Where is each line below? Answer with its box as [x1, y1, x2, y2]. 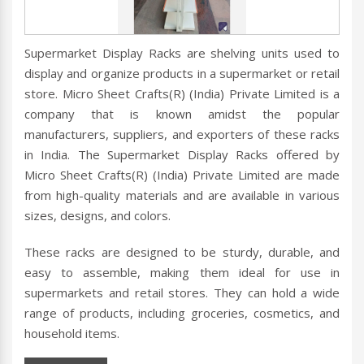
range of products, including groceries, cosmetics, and [24, 305, 340, 322]
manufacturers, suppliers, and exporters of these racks [24, 126, 340, 143]
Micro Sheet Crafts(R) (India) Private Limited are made [24, 167, 340, 184]
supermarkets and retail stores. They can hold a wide [24, 284, 340, 301]
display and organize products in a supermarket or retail [24, 65, 340, 82]
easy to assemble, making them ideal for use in [24, 264, 340, 281]
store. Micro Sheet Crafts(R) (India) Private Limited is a [24, 85, 340, 102]
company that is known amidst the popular [24, 106, 340, 123]
